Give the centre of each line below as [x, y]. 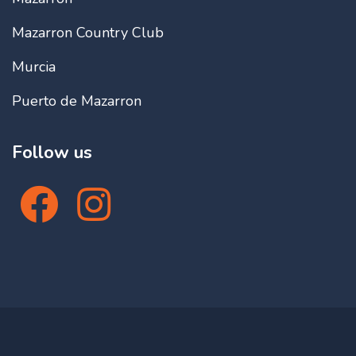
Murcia [34, 66]
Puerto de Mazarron [77, 101]
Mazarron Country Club [88, 32]
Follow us [52, 152]
